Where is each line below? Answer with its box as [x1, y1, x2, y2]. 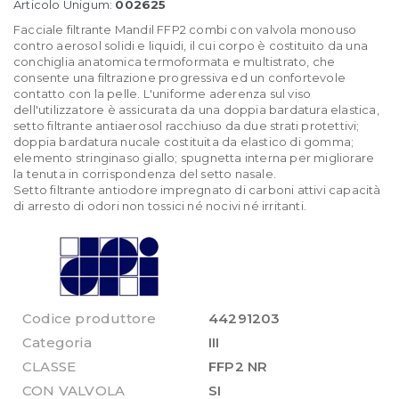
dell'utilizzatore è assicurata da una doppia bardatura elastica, [13, 102, 379, 117]
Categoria [22, 333, 92, 351]
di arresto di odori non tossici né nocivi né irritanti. [13, 198, 307, 213]
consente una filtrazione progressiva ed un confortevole [13, 69, 346, 85]
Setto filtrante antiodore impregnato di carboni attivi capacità [13, 182, 381, 197]
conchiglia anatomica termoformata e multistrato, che [13, 53, 336, 69]
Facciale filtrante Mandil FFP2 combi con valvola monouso [13, 21, 357, 37]
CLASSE [22, 357, 77, 375]
